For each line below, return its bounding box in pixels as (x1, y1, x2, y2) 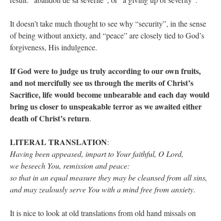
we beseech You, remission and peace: (10, 160, 130, 171)
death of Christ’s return (10, 112, 89, 124)
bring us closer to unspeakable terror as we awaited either (10, 101, 202, 112)
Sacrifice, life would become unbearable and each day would (10, 89, 210, 101)
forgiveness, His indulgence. (10, 42, 97, 53)
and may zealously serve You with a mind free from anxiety (10, 184, 193, 195)
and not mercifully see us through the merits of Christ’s (10, 77, 193, 89)
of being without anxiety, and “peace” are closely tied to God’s (10, 30, 204, 41)
